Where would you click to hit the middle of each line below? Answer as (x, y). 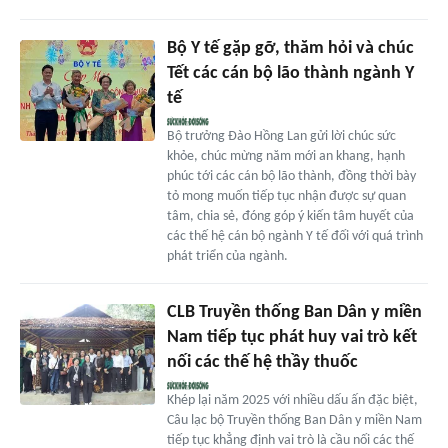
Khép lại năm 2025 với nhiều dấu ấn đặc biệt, (292, 401)
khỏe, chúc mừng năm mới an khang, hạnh (285, 157)
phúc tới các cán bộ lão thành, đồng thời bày (291, 177)
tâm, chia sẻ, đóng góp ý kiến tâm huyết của (290, 217)
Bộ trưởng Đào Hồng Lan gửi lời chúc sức (281, 137)
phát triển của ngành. (227, 257)
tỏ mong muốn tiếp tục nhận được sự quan (286, 197)
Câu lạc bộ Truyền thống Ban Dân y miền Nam (294, 421)
